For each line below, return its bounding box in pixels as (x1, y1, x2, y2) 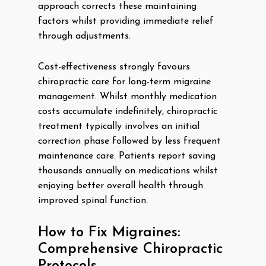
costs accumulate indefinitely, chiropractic (38, 107, 217, 116)
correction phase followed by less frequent (38, 137, 221, 146)
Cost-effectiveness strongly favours (38, 62, 190, 72)
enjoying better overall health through (38, 181, 203, 191)
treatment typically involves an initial (38, 122, 199, 131)
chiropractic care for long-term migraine (38, 77, 211, 87)
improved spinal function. (38, 196, 148, 205)
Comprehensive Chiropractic (38, 242, 223, 256)
